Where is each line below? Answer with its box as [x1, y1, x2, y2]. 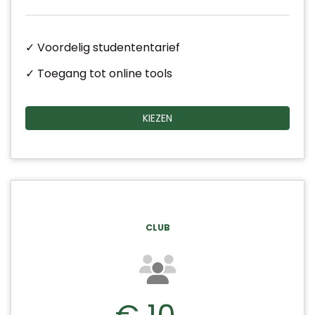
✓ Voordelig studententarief [25, 39, 180, 56]
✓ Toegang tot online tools [25, 65, 172, 82]
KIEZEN [143, 111, 172, 125]
